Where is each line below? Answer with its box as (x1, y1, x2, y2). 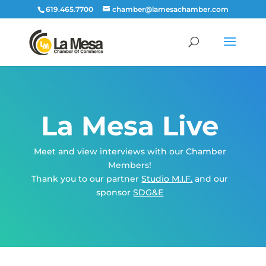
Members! (108, 160, 152, 170)
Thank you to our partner (31, 173, 142, 184)
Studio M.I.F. (141, 173, 193, 184)
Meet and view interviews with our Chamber (33, 146, 226, 157)
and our (192, 173, 229, 184)
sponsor (96, 187, 134, 198)
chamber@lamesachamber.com (112, 5, 229, 14)
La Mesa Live (41, 109, 219, 142)
